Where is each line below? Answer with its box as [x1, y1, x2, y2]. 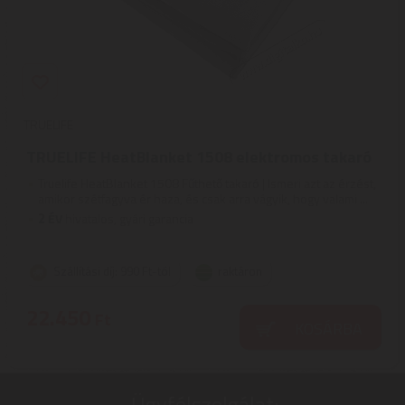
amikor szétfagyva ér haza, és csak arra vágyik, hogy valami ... [38, 189, 368, 208]
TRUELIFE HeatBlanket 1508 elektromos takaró [26, 145, 372, 169]
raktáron [218, 262, 262, 280]
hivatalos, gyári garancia [62, 209, 193, 228]
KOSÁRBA [294, 316, 363, 341]
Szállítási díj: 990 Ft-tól [53, 262, 171, 280]
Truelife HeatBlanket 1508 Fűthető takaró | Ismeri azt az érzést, [38, 174, 376, 193]
